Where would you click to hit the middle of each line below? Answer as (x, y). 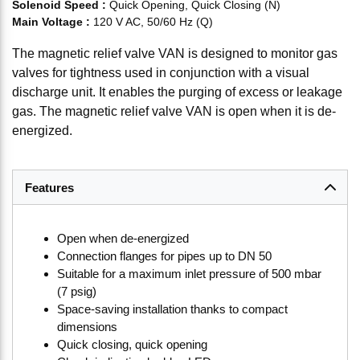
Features (49, 187)
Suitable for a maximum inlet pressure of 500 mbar (189, 274)
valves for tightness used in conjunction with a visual (161, 73)
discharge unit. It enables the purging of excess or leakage (177, 92)
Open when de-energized (123, 238)
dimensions (87, 327)
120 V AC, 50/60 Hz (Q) (153, 22)
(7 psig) (77, 291)
